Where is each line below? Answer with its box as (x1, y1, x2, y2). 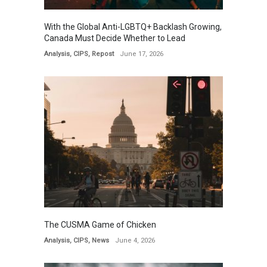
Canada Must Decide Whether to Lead (44, 33, 185, 43)
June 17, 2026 (120, 49, 163, 58)
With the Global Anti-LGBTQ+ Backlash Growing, (44, 21, 222, 32)
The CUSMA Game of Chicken (44, 219, 156, 229)
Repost (92, 49, 114, 58)
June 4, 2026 (115, 236, 155, 244)
